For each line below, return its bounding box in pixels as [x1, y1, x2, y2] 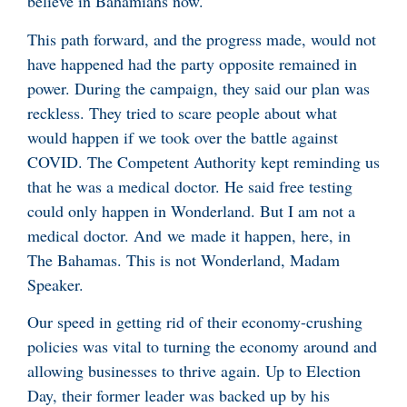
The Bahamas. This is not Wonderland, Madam [27, 248, 340, 271]
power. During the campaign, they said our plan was [27, 76, 370, 99]
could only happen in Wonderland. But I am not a [27, 199, 355, 222]
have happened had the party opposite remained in [27, 52, 357, 74]
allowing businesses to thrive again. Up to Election [27, 360, 361, 382]
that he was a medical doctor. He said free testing [27, 174, 352, 197]
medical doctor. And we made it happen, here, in [27, 223, 351, 246]
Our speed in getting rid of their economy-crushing [27, 311, 362, 333]
